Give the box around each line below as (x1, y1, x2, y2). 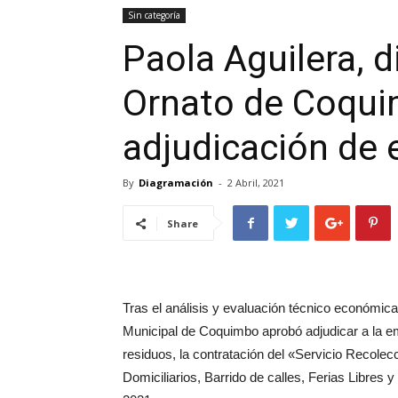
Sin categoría (128, 9, 180, 21)
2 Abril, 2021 (227, 176, 284, 189)
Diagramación (139, 176, 213, 189)
